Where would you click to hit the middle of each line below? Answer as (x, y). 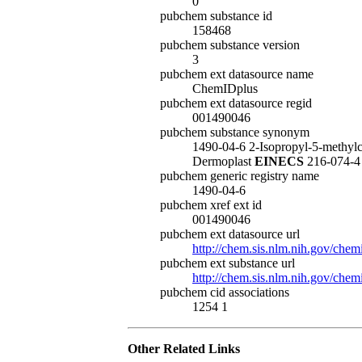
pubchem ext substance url (227, 263)
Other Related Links (184, 349)
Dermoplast (223, 162)
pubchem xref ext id (211, 205)
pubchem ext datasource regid (236, 103)
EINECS (279, 162)
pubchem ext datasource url (230, 234)
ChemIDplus (225, 89)
